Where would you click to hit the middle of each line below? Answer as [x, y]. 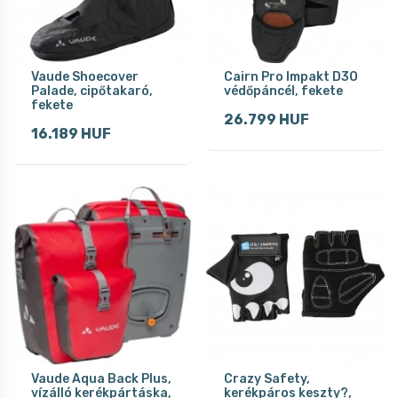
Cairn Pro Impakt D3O [291, 76]
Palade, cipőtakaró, [92, 91]
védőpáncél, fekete [283, 91]
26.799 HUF [267, 119]
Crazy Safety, [267, 378]
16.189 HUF [71, 133]
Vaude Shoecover [85, 76]
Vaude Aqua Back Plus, [101, 378]
